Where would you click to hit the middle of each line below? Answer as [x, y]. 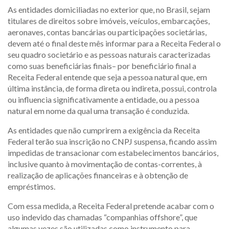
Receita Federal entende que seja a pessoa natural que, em [107, 77]
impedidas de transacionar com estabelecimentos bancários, [113, 153]
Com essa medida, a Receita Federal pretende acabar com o [111, 206]
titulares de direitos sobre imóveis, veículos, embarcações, [109, 21]
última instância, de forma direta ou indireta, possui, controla [112, 88]
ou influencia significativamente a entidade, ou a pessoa [104, 99]
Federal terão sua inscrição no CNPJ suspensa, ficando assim [112, 141]
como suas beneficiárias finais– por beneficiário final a [102, 66]
